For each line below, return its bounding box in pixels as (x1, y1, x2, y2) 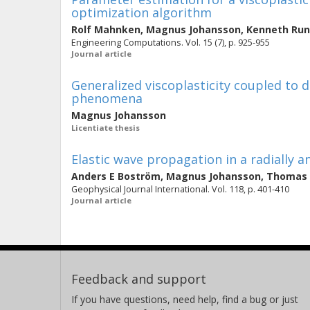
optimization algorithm (71, 4, 212, 21)
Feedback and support (71, 271, 206, 287)
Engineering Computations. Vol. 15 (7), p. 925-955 (71, 37, 270, 48)
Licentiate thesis (71, 122, 140, 133)
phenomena (71, 90, 143, 107)
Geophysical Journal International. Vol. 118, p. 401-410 (71, 183, 289, 195)
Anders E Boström (71, 170, 161, 183)
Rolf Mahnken (71, 23, 140, 36)
